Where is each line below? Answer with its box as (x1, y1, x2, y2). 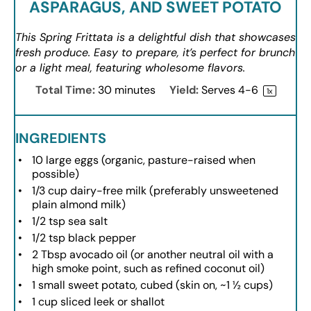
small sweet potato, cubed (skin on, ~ (35, 278, 226, 293)
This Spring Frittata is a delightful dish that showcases (15, 30, 296, 45)
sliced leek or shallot (58, 294, 165, 310)
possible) (32, 167, 79, 182)
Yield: (169, 83, 199, 98)
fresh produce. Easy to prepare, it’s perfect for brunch (15, 45, 295, 60)
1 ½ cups (226, 278, 269, 293)
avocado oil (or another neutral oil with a (67, 247, 274, 262)
